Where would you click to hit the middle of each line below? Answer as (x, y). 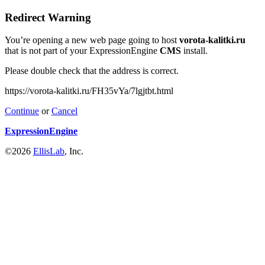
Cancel (64, 111)
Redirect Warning (48, 17)
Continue (22, 111)
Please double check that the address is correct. (92, 71)
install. (194, 51)
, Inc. (74, 151)
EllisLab (49, 151)
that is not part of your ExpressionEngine (82, 51)
